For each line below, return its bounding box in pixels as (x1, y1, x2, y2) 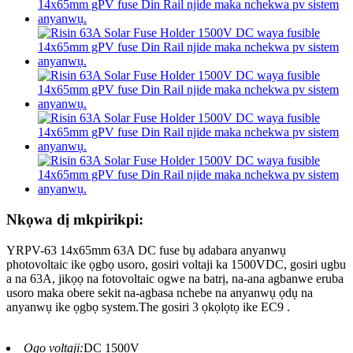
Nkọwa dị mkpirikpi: (6, 211, 143, 228)
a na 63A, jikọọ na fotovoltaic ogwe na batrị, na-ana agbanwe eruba (6, 271, 344, 285)
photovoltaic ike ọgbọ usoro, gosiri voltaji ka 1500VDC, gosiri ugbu (6, 257, 346, 271)
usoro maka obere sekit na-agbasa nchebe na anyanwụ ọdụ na (6, 285, 313, 299)
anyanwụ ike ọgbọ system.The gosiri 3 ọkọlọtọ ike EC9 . (6, 299, 290, 314)
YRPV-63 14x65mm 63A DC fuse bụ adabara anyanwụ (6, 243, 286, 257)
